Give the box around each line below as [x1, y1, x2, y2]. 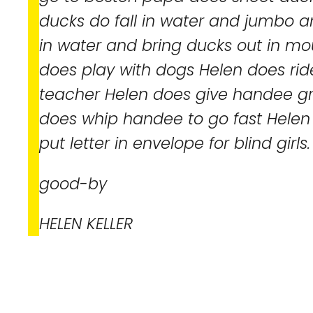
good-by [39, 172, 107, 195]
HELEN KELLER [39, 212, 133, 235]
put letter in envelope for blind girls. [39, 132, 310, 155]
